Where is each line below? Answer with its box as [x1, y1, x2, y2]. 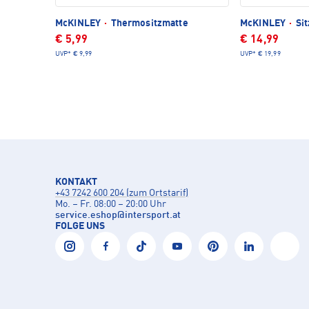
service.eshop [55, 210, 117, 221]
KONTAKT [55, 177, 97, 188]
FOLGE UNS [55, 221, 105, 232]
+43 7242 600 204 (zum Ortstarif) [55, 188, 188, 199]
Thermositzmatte [108, 19, 188, 29]
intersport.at [125, 210, 181, 221]
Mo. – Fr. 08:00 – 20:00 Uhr [55, 199, 166, 210]
